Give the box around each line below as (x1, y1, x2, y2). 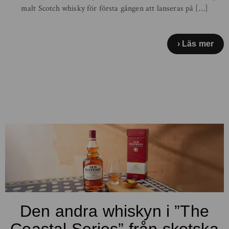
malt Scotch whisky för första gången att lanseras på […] (21, 3, 208, 14)
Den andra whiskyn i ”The (20, 201, 209, 220)
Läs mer (181, 39, 214, 48)
